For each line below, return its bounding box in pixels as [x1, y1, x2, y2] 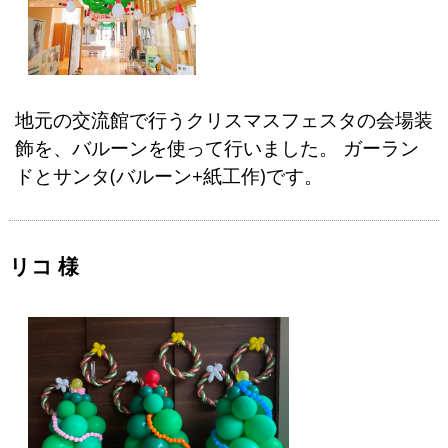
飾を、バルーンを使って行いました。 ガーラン [14, 134, 419, 160]
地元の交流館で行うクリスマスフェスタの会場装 [14, 106, 433, 132]
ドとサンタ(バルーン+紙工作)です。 [14, 162, 323, 188]
